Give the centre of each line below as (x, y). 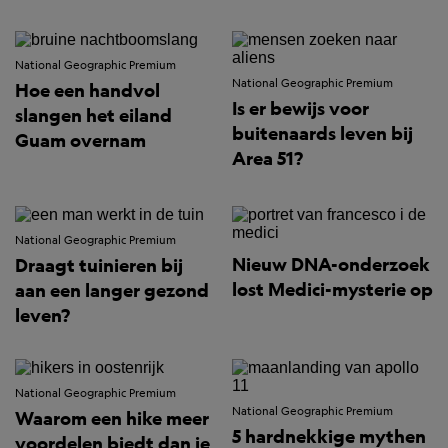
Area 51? (267, 158)
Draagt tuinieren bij (99, 265)
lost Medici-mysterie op (332, 289)
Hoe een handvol (87, 90)
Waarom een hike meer (112, 418)
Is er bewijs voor (300, 108)
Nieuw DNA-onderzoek (331, 264)
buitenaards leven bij (322, 133)
